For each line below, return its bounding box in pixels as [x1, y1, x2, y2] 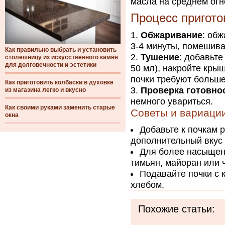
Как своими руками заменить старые [5, 104, 115, 111]
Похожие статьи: [138, 203, 215, 214]
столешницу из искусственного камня [5, 54, 118, 61]
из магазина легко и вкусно [5, 86, 86, 93]
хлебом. [131, 180, 164, 190]
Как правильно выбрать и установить [5, 46, 117, 53]
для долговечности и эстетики [5, 61, 96, 68]
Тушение [141, 52, 179, 62]
